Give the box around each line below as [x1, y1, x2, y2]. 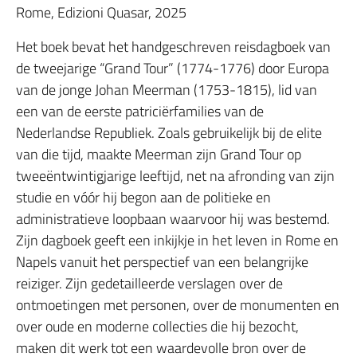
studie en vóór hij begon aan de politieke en [16, 186, 271, 209]
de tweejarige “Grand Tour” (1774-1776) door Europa [16, 57, 329, 80]
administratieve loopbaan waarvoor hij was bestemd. [16, 208, 330, 230]
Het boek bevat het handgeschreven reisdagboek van [16, 36, 331, 58]
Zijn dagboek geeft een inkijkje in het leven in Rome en [16, 229, 339, 252]
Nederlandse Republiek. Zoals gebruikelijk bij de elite [16, 122, 322, 144]
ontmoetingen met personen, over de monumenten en [16, 294, 339, 316]
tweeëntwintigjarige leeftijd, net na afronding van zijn [16, 165, 335, 187]
